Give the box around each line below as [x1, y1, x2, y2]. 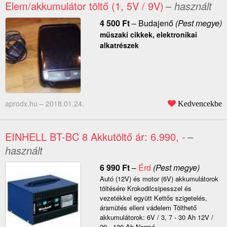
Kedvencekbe [178, 99, 222, 108]
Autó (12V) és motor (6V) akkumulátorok [99, 174, 218, 184]
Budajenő [138, 17, 173, 29]
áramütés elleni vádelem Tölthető [99, 203, 197, 213]
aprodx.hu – [5, 98, 46, 109]
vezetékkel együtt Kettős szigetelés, [99, 193, 207, 203]
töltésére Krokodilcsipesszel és [99, 183, 192, 194]
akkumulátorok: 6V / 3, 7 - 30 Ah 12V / [99, 212, 213, 222]
